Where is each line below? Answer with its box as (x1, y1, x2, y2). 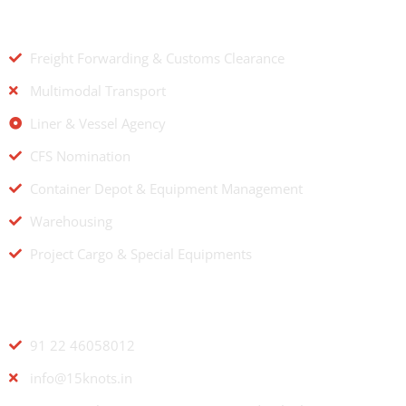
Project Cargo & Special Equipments (29, 245, 252, 264)
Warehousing (29, 212, 112, 231)
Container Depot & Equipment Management (29, 179, 303, 198)
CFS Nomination (29, 147, 130, 166)
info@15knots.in (29, 369, 132, 388)
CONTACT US (9, 296, 130, 322)
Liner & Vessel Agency (29, 114, 166, 133)
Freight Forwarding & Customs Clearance (29, 49, 285, 68)
